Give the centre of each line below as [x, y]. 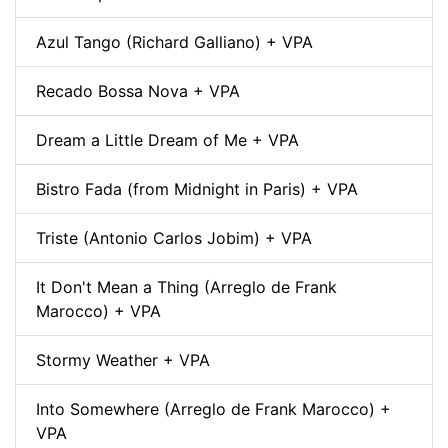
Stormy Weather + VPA [123, 359]
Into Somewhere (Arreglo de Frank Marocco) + [213, 408]
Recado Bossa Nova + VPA [138, 90]
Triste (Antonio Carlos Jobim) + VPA [174, 237]
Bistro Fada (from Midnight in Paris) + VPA [197, 188]
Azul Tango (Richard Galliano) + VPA [174, 41]
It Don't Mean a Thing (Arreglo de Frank [186, 286]
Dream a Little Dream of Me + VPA [167, 139]
